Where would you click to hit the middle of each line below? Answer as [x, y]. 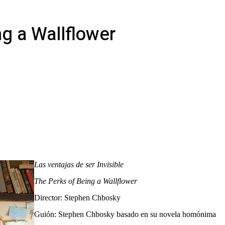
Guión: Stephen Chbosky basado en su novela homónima [125, 214]
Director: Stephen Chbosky [77, 197]
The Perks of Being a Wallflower [86, 181]
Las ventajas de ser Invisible [79, 164]
